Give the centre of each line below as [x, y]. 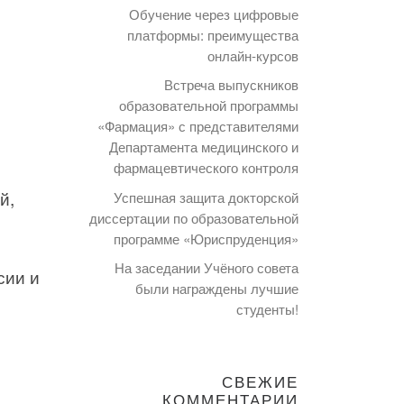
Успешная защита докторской [206, 197]
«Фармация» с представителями [198, 126]
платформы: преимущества [213, 34]
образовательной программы [209, 106]
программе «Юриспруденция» [206, 238]
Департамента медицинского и [204, 147]
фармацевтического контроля [206, 168]
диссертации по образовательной [194, 217]
